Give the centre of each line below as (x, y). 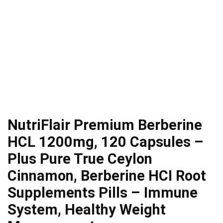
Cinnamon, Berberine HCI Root (107, 176)
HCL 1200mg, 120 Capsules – (106, 142)
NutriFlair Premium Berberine (105, 125)
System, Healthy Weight (87, 210)
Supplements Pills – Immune (103, 193)
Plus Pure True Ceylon (80, 159)
